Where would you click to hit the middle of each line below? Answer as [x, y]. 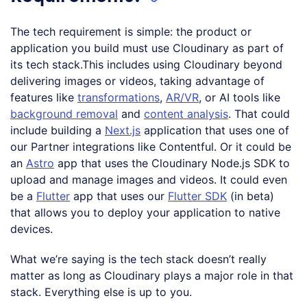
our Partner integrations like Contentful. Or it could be [151, 146]
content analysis [186, 113]
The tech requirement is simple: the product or [131, 31]
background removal [64, 113]
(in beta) [250, 196]
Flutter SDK [197, 196]
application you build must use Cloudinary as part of [147, 48]
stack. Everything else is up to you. [101, 292]
